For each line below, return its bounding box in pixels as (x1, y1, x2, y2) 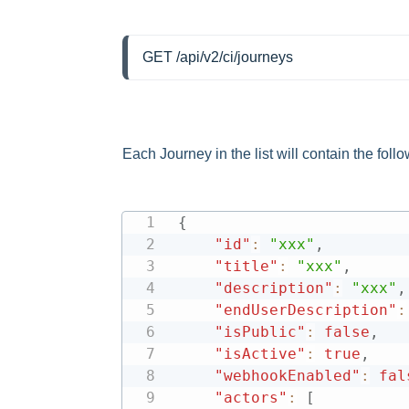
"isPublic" (214, 323, 306, 341)
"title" (214, 257, 278, 275)
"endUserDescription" (214, 301, 397, 319)
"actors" (214, 389, 288, 406)
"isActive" (214, 345, 306, 362)
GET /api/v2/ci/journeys (142, 49, 293, 65)
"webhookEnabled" (214, 367, 361, 384)
